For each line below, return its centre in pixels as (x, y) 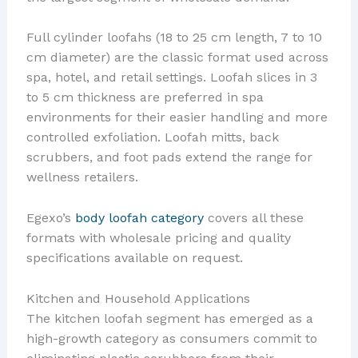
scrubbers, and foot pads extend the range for (169, 157)
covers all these (253, 217)
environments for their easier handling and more (177, 117)
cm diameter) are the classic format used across (177, 58)
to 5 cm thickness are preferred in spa (145, 97)
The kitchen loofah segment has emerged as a (169, 318)
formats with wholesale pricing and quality (158, 237)
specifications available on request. (134, 257)
